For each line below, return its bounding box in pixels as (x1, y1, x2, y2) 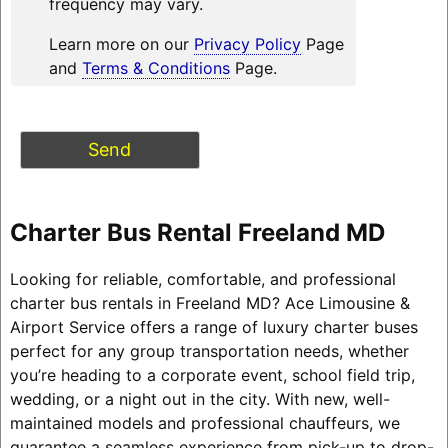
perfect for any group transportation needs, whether (9, 340, 409, 361)
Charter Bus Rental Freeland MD (9, 217, 385, 247)
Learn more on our (48, 33, 194, 54)
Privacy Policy (193, 33, 301, 54)
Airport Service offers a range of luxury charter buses (9, 316, 418, 337)
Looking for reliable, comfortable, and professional (9, 268, 396, 289)
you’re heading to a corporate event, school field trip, (9, 364, 415, 385)
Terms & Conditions (81, 57, 230, 78)
